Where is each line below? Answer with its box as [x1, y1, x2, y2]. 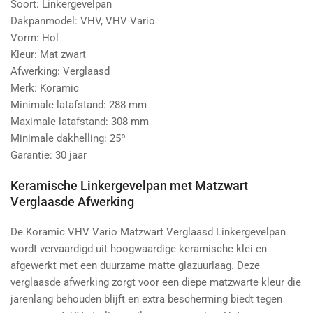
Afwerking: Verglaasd [10, 65, 110, 78]
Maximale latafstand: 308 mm [10, 115, 149, 128]
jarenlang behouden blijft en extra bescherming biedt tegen [10, 293, 282, 305]
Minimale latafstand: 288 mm [10, 99, 147, 111]
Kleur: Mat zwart [10, 48, 86, 61]
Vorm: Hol [10, 31, 59, 44]
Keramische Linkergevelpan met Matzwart [10, 178, 248, 193]
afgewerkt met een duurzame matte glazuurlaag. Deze [10, 259, 260, 272]
